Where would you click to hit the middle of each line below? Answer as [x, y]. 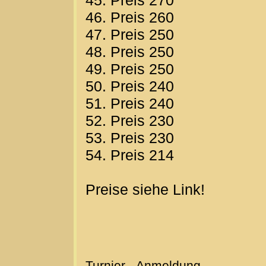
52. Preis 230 [130, 121]
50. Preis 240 [130, 86]
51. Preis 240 [130, 104]
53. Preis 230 [130, 138]
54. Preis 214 [130, 155]
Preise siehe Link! [145, 190]
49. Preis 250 [130, 69]
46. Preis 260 [130, 18]
